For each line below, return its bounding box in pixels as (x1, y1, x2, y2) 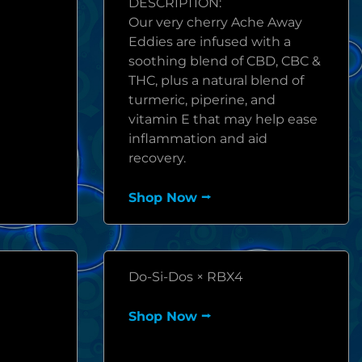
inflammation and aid (128, 131, 267, 146)
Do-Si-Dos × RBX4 (128, 269, 243, 284)
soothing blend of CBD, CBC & (128, 53, 321, 69)
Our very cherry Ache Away (128, 15, 302, 30)
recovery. (128, 150, 186, 166)
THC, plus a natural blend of (128, 73, 304, 88)
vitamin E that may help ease (128, 112, 318, 127)
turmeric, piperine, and (128, 92, 276, 107)
